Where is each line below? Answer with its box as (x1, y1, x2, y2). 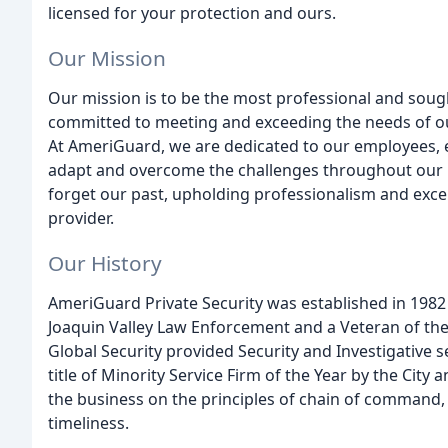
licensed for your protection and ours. (48, 2, 336, 24)
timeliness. (48, 411, 129, 434)
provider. (48, 206, 114, 229)
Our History (48, 248, 162, 277)
